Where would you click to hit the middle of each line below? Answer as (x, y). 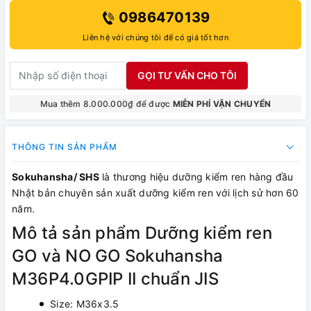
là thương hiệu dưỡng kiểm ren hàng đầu (196, 176)
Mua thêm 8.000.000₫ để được (106, 103)
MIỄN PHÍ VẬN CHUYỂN (222, 103)
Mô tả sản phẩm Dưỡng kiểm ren (142, 233)
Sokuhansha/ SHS (56, 176)
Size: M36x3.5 (85, 303)
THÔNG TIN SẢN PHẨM (65, 146)
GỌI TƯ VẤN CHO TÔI (187, 76)
